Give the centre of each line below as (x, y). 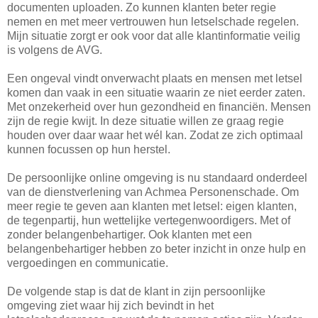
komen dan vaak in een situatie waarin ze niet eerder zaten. (156, 93)
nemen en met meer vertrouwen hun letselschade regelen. (153, 22)
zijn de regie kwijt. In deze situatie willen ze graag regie (146, 121)
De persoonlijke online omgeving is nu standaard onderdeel (157, 178)
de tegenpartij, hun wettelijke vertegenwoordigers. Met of (149, 221)
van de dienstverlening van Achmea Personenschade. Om (153, 192)
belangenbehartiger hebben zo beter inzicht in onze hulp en (157, 249)
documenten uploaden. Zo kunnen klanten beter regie (142, 8)
